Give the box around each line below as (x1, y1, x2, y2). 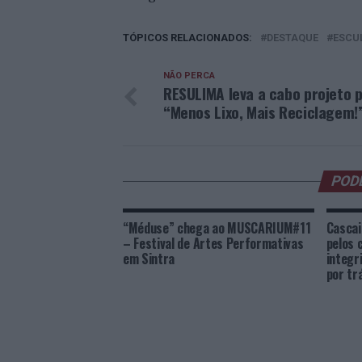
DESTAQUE (267, 32, 318, 44)
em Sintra (123, 249, 175, 268)
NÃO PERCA (163, 70, 215, 81)
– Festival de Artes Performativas (123, 234, 304, 253)
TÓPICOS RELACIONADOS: (123, 32, 252, 44)
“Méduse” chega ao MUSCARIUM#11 (123, 218, 311, 238)
